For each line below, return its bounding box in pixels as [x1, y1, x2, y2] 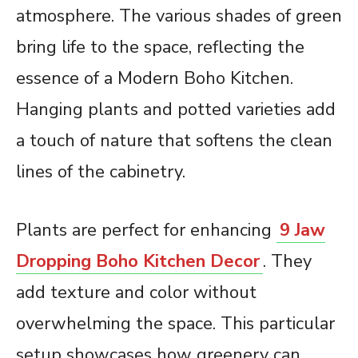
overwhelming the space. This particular [16, 312, 335, 336]
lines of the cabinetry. [16, 160, 185, 185]
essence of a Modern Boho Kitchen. [16, 66, 293, 91]
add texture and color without [16, 280, 257, 305]
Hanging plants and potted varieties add [16, 97, 336, 122]
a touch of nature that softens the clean [16, 129, 332, 153]
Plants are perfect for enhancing [16, 218, 276, 243]
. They [262, 249, 312, 274]
